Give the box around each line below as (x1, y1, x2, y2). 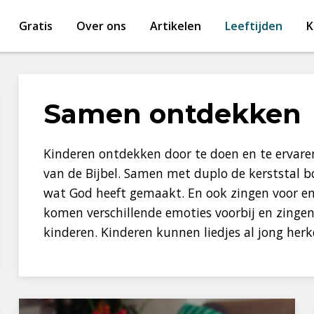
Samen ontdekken (43, 97, 301, 130)
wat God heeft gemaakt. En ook (43, 184, 231, 201)
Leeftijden (224, 18, 282, 34)
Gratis (18, 18, 53, 34)
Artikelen (149, 18, 201, 34)
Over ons (76, 18, 126, 34)
